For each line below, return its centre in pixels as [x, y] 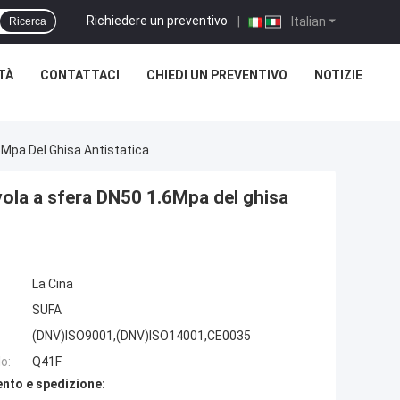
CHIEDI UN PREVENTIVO [217, 75]
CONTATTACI [80, 75]
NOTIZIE [338, 75]
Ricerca [28, 21]
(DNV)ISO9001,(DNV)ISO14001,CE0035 [142, 336]
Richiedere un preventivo [157, 20]
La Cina [53, 284]
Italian [307, 21]
